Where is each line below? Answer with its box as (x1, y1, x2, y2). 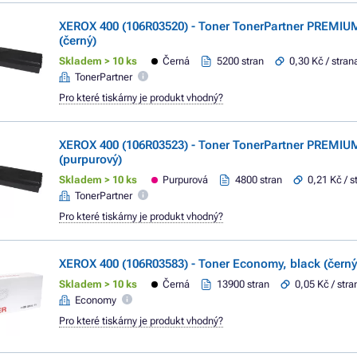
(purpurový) (59, 152, 122, 167)
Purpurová (163, 174, 209, 186)
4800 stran (235, 174, 283, 186)
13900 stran (217, 278, 270, 290)
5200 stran (217, 55, 265, 67)
